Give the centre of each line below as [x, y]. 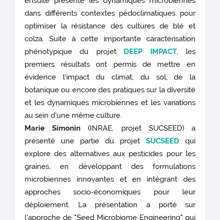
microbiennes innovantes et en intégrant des [110, 179]
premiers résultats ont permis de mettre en [110, 64]
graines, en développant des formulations [110, 166]
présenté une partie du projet [85, 141]
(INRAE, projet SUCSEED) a [138, 128]
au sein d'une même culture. [73, 115]
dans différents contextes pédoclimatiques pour [110, 13]
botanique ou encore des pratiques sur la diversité [110, 90]
